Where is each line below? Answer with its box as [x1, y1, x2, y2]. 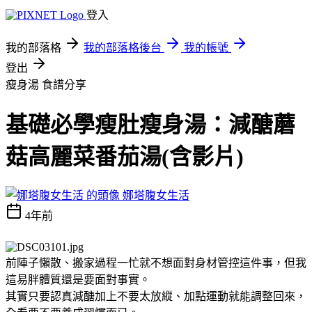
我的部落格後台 [84, 42, 162, 54]
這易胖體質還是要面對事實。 [6, 273, 150, 286]
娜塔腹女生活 [123, 189, 189, 201]
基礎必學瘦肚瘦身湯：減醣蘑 [6, 112, 295, 138]
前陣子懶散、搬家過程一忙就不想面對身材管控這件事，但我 [6, 256, 306, 269]
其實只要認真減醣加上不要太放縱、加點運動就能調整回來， [6, 290, 306, 302]
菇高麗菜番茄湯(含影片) [6, 144, 244, 170]
